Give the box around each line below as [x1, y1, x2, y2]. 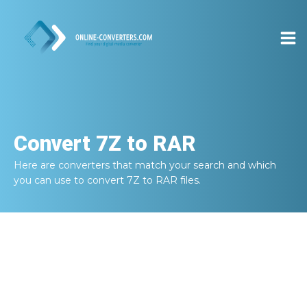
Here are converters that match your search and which [14, 159, 276, 171]
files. [177, 174, 201, 186]
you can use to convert [14, 174, 127, 186]
